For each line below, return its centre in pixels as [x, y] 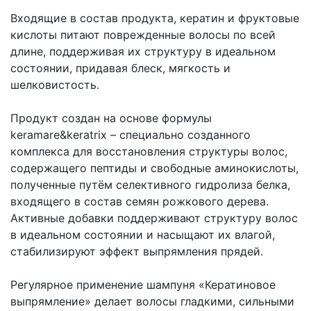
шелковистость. [55, 85]
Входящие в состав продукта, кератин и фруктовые [155, 18]
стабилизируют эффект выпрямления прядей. [137, 251]
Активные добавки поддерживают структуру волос [154, 218]
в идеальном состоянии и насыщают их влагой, [143, 235]
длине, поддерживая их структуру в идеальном [143, 51]
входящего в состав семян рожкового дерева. [140, 201]
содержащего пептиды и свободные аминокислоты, [154, 168]
